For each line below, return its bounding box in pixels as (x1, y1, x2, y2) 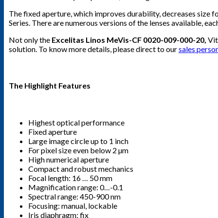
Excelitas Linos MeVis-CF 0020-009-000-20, (52, 35, 208, 45)
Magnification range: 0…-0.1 (28, 182, 123, 192)
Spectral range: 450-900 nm (28, 191, 121, 201)
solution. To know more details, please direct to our (9, 44, 179, 54)
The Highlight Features (9, 81, 91, 91)
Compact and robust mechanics (28, 163, 133, 173)
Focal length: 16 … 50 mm (28, 173, 112, 182)
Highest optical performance (28, 117, 125, 127)
